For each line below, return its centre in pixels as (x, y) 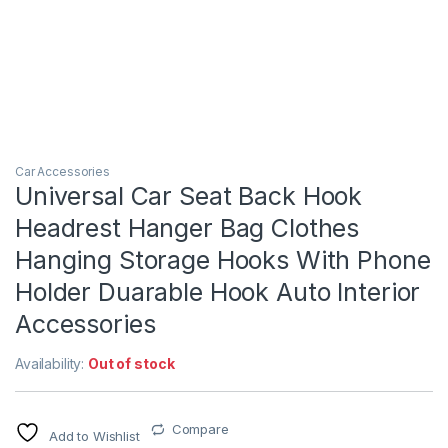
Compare (200, 429)
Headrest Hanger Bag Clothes (187, 228)
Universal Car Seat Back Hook (189, 196)
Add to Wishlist (94, 436)
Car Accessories (62, 172)
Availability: (52, 364)
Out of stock (131, 364)
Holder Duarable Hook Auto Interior (218, 292)
